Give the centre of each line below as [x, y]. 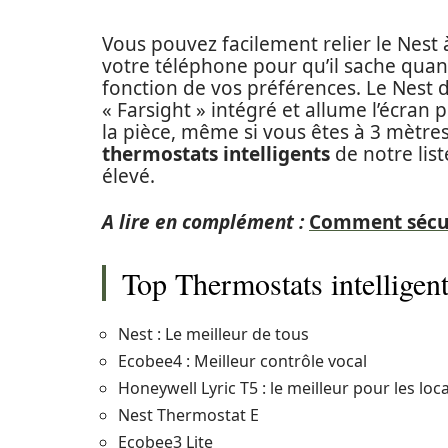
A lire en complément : [203, 222]
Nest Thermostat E [188, 415]
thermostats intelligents [216, 154]
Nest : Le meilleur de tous [213, 334]
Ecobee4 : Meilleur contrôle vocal [242, 361]
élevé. [128, 176]
